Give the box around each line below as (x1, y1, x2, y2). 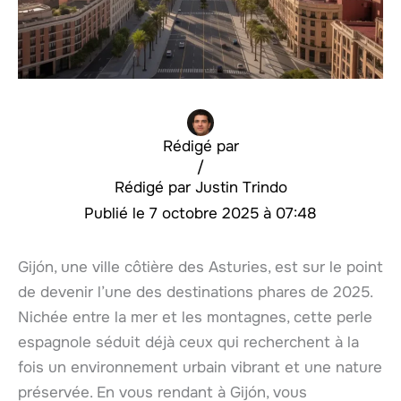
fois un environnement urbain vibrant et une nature (18, 357, 382, 377)
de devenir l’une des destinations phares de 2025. (18, 282, 372, 302)
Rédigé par (162, 136, 239, 156)
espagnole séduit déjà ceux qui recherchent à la (18, 332, 359, 352)
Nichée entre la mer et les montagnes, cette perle (18, 307, 372, 327)
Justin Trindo (194, 177, 287, 197)
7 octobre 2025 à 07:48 (149, 203, 317, 223)
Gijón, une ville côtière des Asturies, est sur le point (18, 257, 383, 277)
